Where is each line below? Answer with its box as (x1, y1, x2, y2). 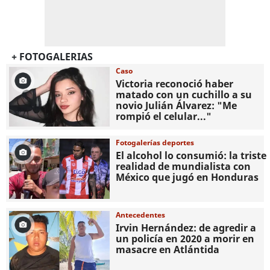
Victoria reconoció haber (116, 77, 234, 91)
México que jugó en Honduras (116, 171, 259, 184)
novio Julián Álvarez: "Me (116, 99, 237, 113)
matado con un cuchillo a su (116, 88, 253, 102)
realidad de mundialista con (116, 160, 251, 174)
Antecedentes (116, 209, 166, 220)
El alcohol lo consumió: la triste (116, 149, 267, 163)
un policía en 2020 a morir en (116, 231, 255, 245)
